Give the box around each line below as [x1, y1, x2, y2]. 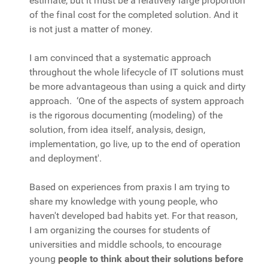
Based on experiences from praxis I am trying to [29, 181, 230, 193]
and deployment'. [29, 153, 102, 165]
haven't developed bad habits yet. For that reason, [29, 210, 237, 222]
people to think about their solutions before [58, 253, 243, 265]
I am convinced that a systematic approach [29, 52, 211, 64]
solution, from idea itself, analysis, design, [29, 124, 205, 136]
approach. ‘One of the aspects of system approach [29, 95, 244, 107]
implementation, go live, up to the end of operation [29, 138, 240, 150]
